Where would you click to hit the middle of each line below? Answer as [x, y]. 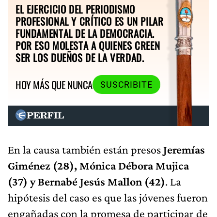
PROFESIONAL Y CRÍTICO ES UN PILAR [90, 21]
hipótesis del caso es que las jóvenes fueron [108, 197]
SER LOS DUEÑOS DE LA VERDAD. [80, 57]
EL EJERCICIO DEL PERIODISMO [75, 9]
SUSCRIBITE [126, 85]
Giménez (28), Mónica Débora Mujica [98, 165]
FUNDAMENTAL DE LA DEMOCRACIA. [85, 33]
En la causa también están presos [85, 149]
